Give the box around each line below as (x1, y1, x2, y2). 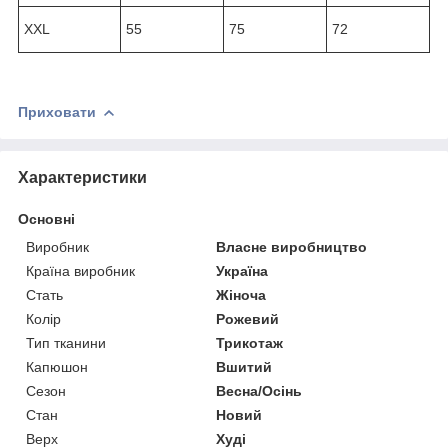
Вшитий (216, 358, 273, 375)
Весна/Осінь (216, 382, 303, 399)
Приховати (18, 103, 96, 120)
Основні (18, 210, 75, 227)
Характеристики (18, 168, 147, 186)
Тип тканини (26, 334, 106, 351)
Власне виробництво (216, 238, 368, 255)
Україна (216, 262, 269, 279)
